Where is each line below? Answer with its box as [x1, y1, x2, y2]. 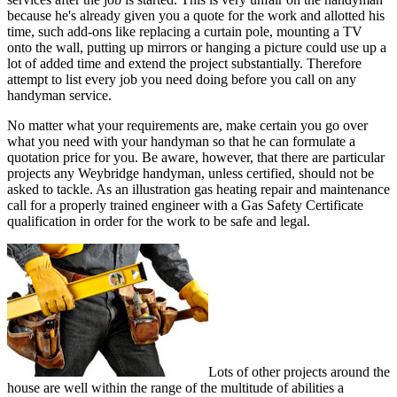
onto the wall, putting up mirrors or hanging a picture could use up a [7, 39, 386, 55]
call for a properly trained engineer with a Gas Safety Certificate [7, 197, 363, 213]
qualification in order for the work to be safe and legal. [7, 213, 310, 229]
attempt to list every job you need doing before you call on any [7, 71, 356, 87]
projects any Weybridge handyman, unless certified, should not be [7, 165, 374, 181]
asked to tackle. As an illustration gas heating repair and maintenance [7, 181, 390, 197]
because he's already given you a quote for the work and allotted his [7, 7, 385, 23]
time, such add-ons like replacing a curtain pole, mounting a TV [7, 23, 362, 39]
